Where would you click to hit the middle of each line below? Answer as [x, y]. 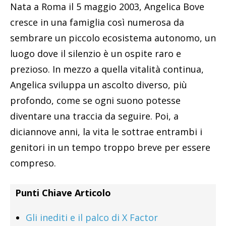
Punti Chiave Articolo [63, 193]
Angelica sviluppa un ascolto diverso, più [99, 85]
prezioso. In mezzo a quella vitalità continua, [107, 69]
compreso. [33, 163]
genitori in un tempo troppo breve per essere [110, 148]
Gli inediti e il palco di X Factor [92, 218]
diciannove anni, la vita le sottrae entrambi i [106, 132]
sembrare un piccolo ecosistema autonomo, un [113, 38]
